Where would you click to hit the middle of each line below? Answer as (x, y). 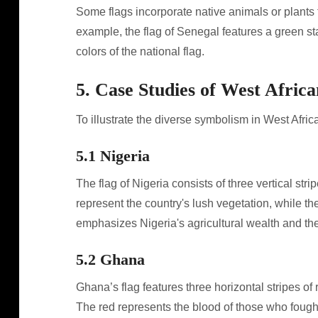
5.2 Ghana (110, 259)
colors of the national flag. (140, 51)
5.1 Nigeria (113, 156)
